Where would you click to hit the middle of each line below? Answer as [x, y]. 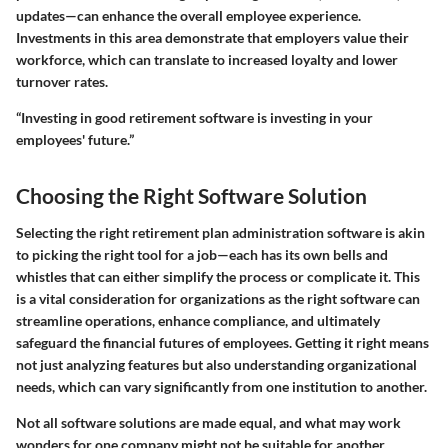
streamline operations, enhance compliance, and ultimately [198, 321]
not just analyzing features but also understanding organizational [216, 365]
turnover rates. [62, 81]
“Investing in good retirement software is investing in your [194, 117]
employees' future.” [75, 139]
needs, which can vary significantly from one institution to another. [221, 387]
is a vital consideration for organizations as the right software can [218, 299]
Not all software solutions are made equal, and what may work [208, 423]
